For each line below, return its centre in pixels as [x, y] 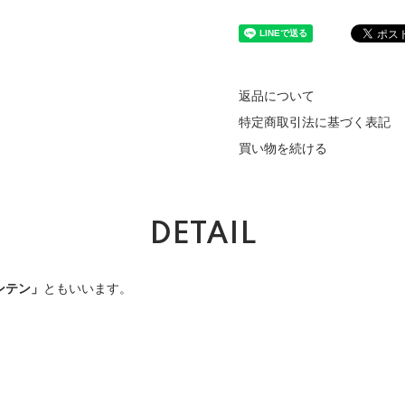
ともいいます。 [88, 289]
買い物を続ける [283, 149]
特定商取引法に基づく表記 [315, 123]
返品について [277, 97]
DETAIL [202, 235]
